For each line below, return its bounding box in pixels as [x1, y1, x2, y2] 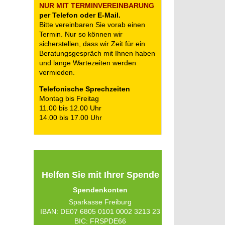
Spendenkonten [73, 186, 128, 194]
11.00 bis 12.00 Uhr [39, 104, 102, 112]
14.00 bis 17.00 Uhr [39, 114, 102, 122]
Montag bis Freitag [39, 94, 99, 102]
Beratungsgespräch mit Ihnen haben [39, 49, 156, 57]
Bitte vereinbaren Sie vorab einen [39, 21, 146, 29]
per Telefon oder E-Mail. [39, 11, 121, 19]
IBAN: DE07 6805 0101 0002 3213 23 [40, 207, 161, 215]
